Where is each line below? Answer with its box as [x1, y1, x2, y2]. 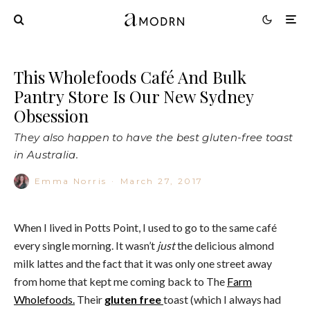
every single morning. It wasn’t [14, 238, 157, 252]
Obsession [14, 104, 89, 127]
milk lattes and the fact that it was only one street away [14, 256, 272, 270]
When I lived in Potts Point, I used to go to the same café [14, 220, 277, 234]
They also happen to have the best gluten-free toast [14, 130, 293, 144]
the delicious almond [175, 238, 274, 252]
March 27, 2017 [120, 175, 203, 186]
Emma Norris [35, 175, 107, 186]
